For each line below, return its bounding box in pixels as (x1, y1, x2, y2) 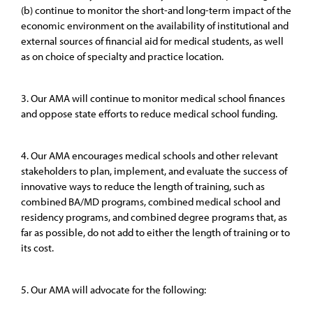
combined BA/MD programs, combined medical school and (21, 195, 280, 208)
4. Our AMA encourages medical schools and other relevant (21, 149, 278, 162)
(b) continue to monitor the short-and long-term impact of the (21, 3, 291, 17)
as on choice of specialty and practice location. (21, 50, 224, 63)
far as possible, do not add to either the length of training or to (21, 226, 290, 239)
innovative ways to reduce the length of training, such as (21, 180, 265, 193)
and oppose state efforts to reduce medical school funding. (21, 107, 277, 120)
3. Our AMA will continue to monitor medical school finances (21, 92, 285, 105)
